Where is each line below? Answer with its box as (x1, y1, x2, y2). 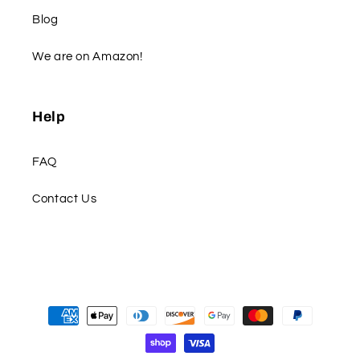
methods (28, 322, 84, 335)
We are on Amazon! (32, 50, 143, 63)
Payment (28, 301, 85, 313)
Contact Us (32, 192, 97, 205)
